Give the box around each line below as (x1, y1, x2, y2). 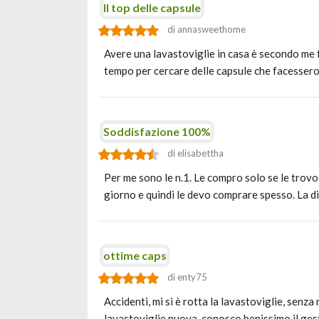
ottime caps (103, 249, 167, 262)
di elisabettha (167, 147, 224, 159)
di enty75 (167, 271, 207, 283)
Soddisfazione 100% (103, 125, 211, 138)
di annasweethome (167, 23, 246, 35)
